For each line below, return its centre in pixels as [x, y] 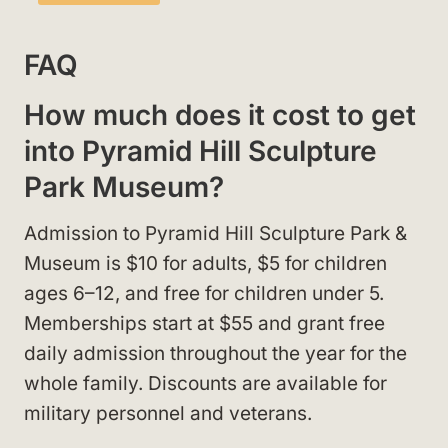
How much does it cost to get [220, 115]
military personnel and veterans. [168, 414]
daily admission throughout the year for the [215, 354]
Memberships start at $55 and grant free [204, 324]
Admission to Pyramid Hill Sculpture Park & [215, 234]
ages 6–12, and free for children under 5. [204, 294]
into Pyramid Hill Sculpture [200, 151]
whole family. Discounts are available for [205, 384]
